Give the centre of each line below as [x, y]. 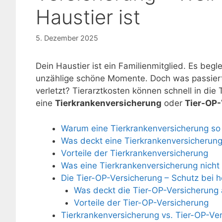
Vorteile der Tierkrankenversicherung [135, 153]
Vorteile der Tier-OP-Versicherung [141, 202]
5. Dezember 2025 [67, 38]
